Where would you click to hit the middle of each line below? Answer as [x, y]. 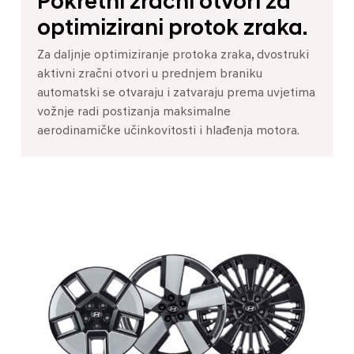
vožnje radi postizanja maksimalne [134, 112]
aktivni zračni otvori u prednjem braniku [150, 74]
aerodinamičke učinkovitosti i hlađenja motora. [168, 131]
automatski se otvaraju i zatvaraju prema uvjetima [176, 93]
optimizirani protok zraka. [172, 29]
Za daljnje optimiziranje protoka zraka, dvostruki [173, 55]
